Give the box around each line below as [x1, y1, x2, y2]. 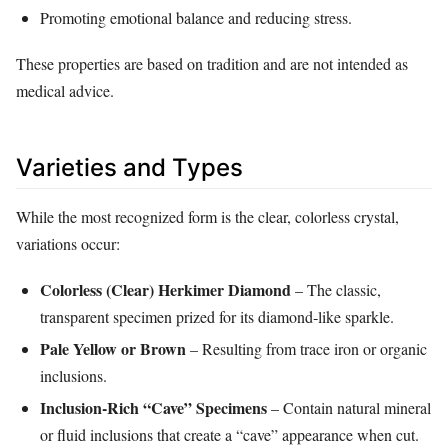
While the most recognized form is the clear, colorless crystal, [16, 206, 399, 228]
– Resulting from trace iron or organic [186, 338, 427, 360]
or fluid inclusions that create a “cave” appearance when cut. [40, 424, 419, 446]
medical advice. [16, 80, 114, 102]
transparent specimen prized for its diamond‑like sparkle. [40, 306, 394, 328]
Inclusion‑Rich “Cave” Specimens [40, 396, 267, 420]
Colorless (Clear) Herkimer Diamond [40, 278, 291, 302]
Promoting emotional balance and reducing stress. [40, 6, 352, 28]
